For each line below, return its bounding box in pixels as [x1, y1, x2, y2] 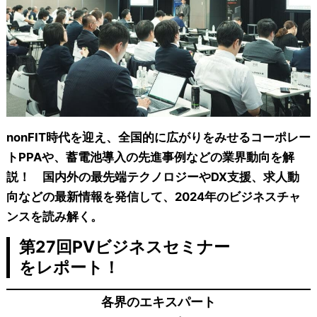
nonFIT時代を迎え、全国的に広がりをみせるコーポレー [6, 129, 311, 144]
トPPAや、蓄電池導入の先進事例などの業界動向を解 [6, 149, 294, 164]
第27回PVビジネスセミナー [18, 236, 230, 257]
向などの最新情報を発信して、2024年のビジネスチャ [6, 189, 301, 204]
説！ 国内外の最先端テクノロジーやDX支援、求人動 [6, 169, 299, 184]
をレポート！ [18, 257, 120, 277]
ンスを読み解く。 [6, 209, 103, 224]
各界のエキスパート [100, 294, 216, 309]
